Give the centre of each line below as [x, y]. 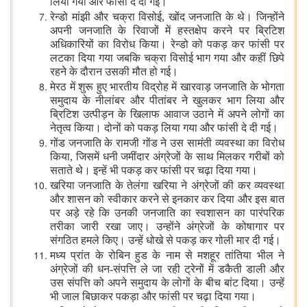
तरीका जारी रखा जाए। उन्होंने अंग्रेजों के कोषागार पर [167, 227]
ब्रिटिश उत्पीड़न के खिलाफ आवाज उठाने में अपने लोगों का [167, 115]
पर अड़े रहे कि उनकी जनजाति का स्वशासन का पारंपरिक [167, 213]
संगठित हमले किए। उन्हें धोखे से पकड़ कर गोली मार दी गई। [165, 241]
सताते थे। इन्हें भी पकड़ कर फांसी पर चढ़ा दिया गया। [154, 171]
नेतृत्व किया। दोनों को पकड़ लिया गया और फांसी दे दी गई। [164, 128]
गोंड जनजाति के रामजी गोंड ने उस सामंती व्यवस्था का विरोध [167, 143]
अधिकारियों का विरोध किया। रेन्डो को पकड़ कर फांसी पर [167, 45]
